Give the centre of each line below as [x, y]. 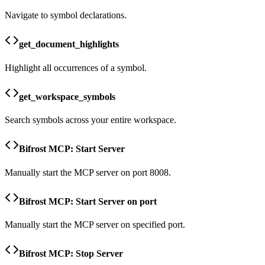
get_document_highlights [69, 44]
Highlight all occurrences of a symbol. [76, 67]
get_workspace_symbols [67, 96]
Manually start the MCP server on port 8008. [88, 172]
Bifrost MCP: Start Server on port [88, 201]
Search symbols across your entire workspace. [91, 120]
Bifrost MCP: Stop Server [71, 254]
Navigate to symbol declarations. [66, 15]
